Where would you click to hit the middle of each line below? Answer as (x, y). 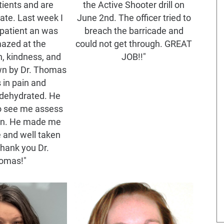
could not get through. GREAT (134, 44)
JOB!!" (134, 57)
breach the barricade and (134, 31)
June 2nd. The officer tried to (134, 18)
